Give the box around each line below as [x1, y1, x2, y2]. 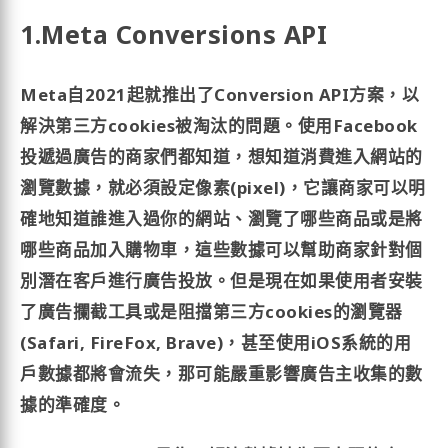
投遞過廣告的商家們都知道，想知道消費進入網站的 [20, 144, 423, 168]
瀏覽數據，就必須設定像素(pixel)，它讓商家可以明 [20, 175, 426, 199]
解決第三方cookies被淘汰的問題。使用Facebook [20, 113, 418, 137]
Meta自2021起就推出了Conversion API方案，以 [20, 82, 420, 106]
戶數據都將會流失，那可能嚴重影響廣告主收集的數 [20, 361, 423, 385]
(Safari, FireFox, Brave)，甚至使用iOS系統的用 [20, 330, 412, 354]
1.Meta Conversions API [20, 17, 328, 52]
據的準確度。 [20, 392, 126, 416]
